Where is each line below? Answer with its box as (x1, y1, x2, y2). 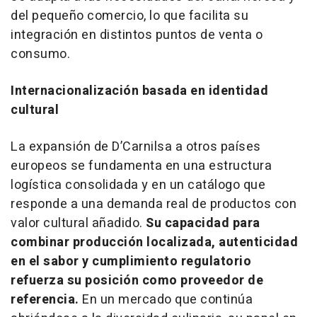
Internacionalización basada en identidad (11, 81, 268, 101)
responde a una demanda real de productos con (11, 195, 296, 214)
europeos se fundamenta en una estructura (11, 156, 272, 176)
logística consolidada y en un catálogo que (11, 175, 265, 195)
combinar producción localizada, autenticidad (11, 233, 298, 253)
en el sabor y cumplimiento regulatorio (11, 252, 251, 272)
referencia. (11, 290, 82, 310)
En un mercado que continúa (82, 290, 253, 310)
